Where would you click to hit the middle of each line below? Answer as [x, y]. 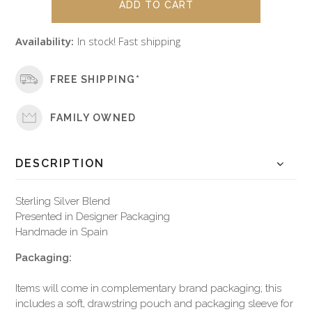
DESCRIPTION [60, 164]
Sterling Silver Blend [63, 202]
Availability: [45, 41]
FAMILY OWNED [93, 117]
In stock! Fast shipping [129, 41]
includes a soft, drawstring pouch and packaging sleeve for [155, 304]
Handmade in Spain [62, 232]
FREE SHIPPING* [95, 79]
